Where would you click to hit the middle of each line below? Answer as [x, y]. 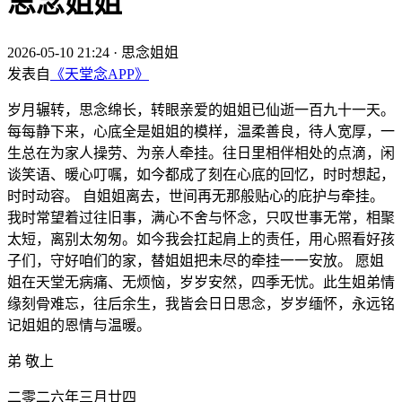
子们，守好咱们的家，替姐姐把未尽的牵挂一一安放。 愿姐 [196, 260]
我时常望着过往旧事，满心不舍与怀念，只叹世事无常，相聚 [201, 217]
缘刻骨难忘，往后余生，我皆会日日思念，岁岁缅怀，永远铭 [201, 303]
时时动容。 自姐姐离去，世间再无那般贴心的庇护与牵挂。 [196, 196]
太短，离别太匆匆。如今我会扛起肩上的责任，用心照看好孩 [201, 239]
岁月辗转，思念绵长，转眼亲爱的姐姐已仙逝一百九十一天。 [201, 109]
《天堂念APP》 [100, 74]
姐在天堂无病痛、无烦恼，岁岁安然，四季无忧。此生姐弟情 [201, 282]
